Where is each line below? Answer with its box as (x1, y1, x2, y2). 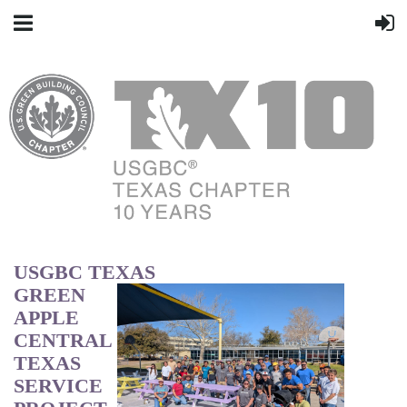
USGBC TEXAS (14, 261, 161, 284)
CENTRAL (14, 329, 112, 352)
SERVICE (14, 374, 103, 398)
